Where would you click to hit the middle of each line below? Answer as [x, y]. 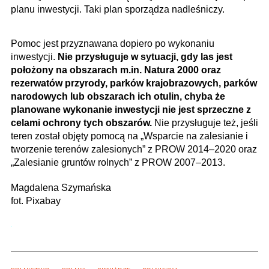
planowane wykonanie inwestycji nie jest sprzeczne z [131, 110]
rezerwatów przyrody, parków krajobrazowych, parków [134, 83]
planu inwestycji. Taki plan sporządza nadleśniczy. [118, 10]
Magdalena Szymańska [61, 188]
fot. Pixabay [36, 201]
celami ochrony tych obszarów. [81, 123]
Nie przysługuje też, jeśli [205, 123]
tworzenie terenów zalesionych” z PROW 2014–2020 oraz [134, 150]
